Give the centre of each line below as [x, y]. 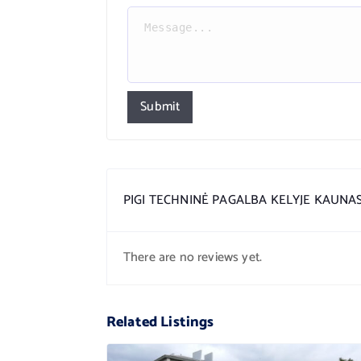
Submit [160, 107]
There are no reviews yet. [193, 257]
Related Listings [160, 322]
